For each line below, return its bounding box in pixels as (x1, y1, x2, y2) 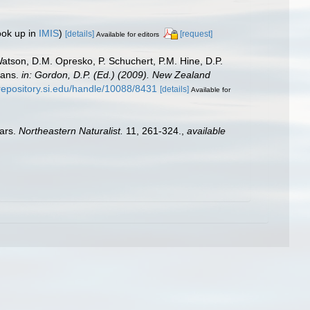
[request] (180, 28, 212, 39)
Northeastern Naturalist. (19, 125, 123, 137)
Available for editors (96, 30, 159, 38)
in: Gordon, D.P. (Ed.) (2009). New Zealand (21, 69, 210, 81)
